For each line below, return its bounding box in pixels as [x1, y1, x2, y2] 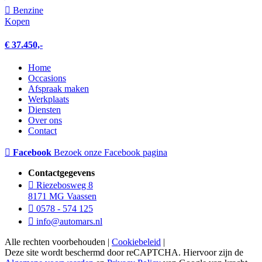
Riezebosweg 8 [34, 180, 93, 190]
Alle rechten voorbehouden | [5, 237, 112, 247]
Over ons [28, 115, 62, 125]
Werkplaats [28, 94, 69, 104]
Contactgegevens [28, 168, 95, 178]
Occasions [28, 73, 66, 83]
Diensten [28, 105, 61, 115]
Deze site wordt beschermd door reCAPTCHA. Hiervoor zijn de [5, 247, 243, 257]
